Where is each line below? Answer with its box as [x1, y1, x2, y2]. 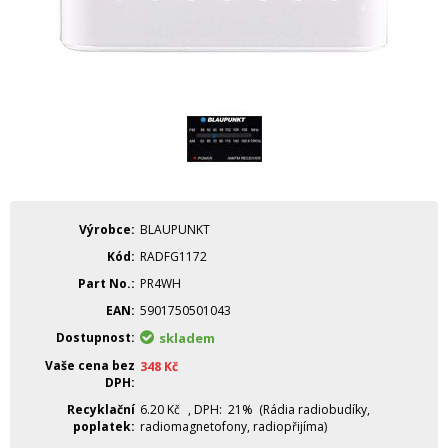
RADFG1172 [140, 248, 207, 265]
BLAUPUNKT [140, 221, 210, 238]
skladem [159, 329, 215, 347]
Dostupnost [56, 329, 131, 346]
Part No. [78, 275, 131, 292]
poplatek [73, 418, 131, 435]
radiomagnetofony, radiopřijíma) [140, 418, 327, 435]
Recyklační [67, 401, 135, 418]
